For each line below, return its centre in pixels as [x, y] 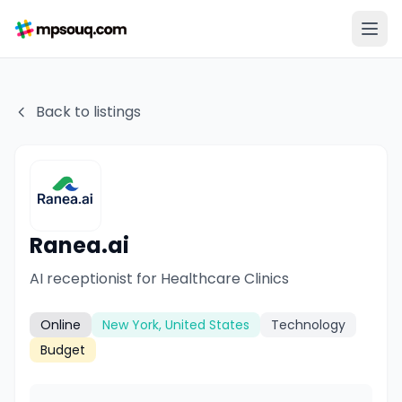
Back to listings [88, 112]
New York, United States [176, 325]
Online [61, 325]
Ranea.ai [79, 245]
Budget [63, 350]
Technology [308, 325]
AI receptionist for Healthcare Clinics [159, 279]
